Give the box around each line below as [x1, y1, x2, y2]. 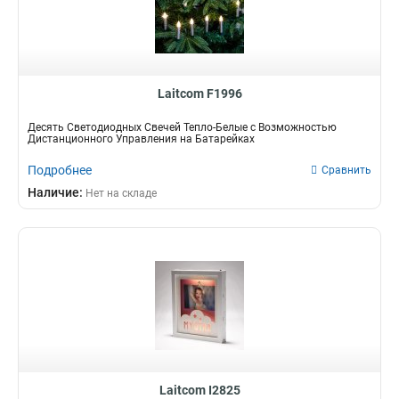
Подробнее [28, 163, 92, 177]
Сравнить [322, 164, 371, 176]
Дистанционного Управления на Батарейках [28, 133, 255, 145]
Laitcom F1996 [157, 86, 242, 101]
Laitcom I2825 [159, 383, 240, 397]
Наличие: [28, 185, 85, 199]
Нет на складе [85, 187, 157, 199]
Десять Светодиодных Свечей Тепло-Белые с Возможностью [28, 121, 337, 134]
